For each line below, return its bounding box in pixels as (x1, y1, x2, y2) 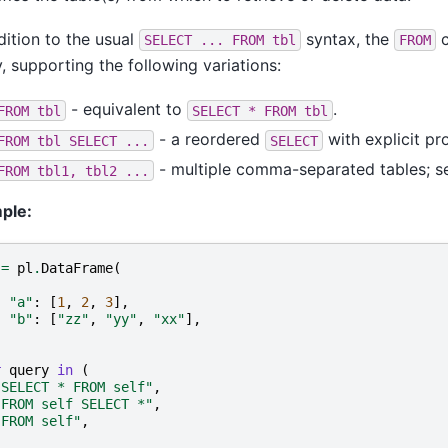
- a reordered (154, 129, 265, 150)
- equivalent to (66, 99, 187, 120)
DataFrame (41, 259, 113, 276)
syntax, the (301, 28, 394, 49)
